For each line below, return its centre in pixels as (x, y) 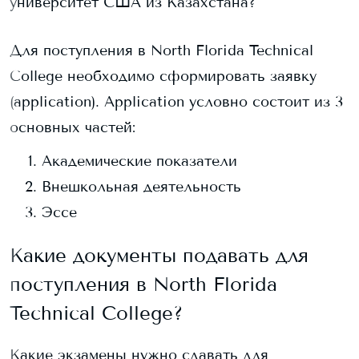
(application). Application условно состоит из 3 (176, 102)
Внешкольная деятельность (141, 187)
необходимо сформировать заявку (190, 76)
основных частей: (73, 127)
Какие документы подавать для (159, 255)
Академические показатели (139, 161)
